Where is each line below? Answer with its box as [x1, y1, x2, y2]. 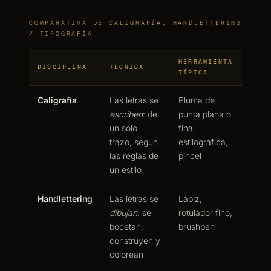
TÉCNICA [109, 63, 145, 71]
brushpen [178, 221, 215, 232]
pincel [178, 151, 201, 161]
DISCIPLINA [38, 63, 87, 71]
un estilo [109, 165, 142, 175]
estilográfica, [178, 137, 228, 147]
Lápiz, [178, 194, 202, 204]
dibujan [109, 207, 137, 218]
